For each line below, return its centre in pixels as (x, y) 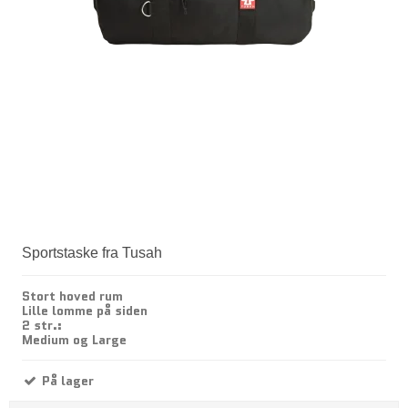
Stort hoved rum (72, 296)
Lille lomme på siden (85, 311)
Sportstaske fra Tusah (92, 253)
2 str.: (42, 326)
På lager (66, 381)
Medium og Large (74, 340)
